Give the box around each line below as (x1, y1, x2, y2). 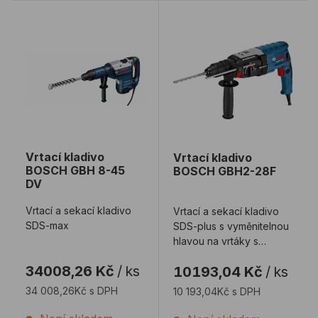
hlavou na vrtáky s (172, 235, 258, 248)
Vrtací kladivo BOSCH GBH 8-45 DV (25, 16, 221, 31)
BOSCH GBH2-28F (172, 164, 276, 179)
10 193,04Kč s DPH (172, 285, 261, 298)
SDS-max (26, 219, 69, 232)
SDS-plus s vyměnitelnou (172, 220, 289, 233)
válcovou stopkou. (172, 250, 260, 263)
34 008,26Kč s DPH (26, 285, 118, 297)
